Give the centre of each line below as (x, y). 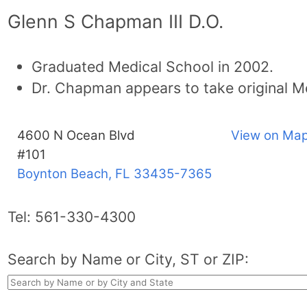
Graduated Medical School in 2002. (152, 66)
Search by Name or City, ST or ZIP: (128, 259)
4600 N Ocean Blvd (76, 135)
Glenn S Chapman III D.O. (115, 21)
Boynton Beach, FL (73, 173)
